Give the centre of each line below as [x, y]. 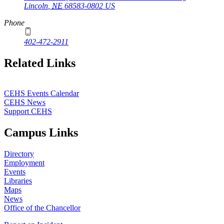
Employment [24, 162]
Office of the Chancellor [42, 207]
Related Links [40, 63]
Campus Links [41, 133]
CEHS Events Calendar [41, 93]
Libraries [18, 180]
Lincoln [36, 6]
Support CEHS [28, 111]
